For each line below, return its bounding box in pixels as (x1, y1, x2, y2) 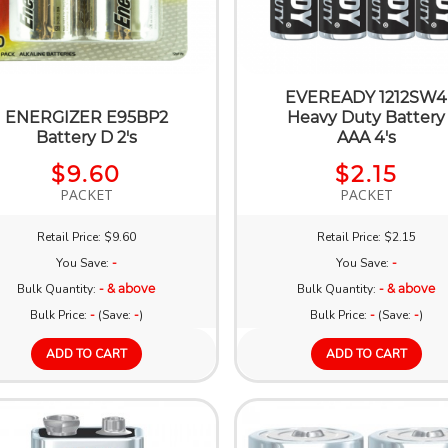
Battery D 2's (35, 127, 137, 147)
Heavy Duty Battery (287, 107, 446, 127)
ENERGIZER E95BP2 (4, 107, 168, 127)
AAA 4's (336, 127, 396, 147)
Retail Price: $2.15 (316, 228, 416, 245)
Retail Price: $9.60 (36, 228, 136, 245)
